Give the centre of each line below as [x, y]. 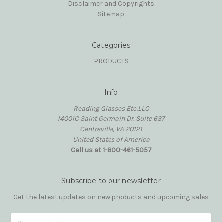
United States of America [111, 140]
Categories [111, 45]
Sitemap [111, 14]
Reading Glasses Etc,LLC [111, 109]
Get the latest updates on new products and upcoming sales [111, 197]
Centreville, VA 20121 [111, 129]
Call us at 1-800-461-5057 [111, 150]
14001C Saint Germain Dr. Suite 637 [111, 119]
